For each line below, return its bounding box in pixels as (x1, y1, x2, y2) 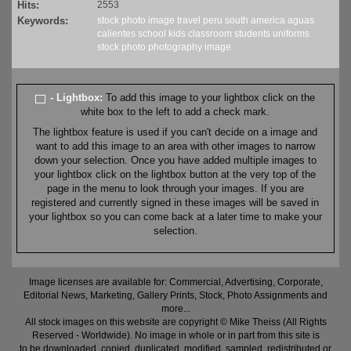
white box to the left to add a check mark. (81, 106, 270, 118)
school (138, 28, 166, 40)
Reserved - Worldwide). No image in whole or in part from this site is (31, 330, 320, 342)
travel (177, 15, 201, 27)
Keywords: (17, 15, 68, 27)
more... (161, 303, 190, 315)
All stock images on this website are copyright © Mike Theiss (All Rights (24, 317, 327, 328)
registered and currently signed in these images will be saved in (31, 197, 320, 209)
